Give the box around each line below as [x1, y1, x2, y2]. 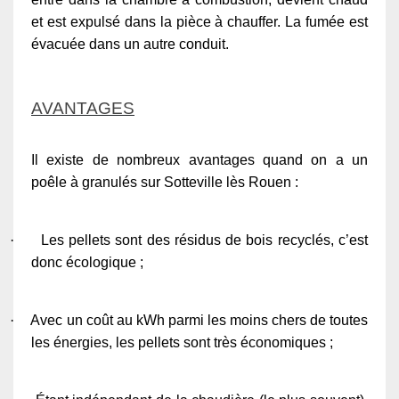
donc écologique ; [31, 254, 143, 270]
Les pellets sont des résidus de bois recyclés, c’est [40, 232, 369, 248]
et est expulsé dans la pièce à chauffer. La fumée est [31, 13, 368, 29]
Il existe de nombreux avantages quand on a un [31, 151, 368, 167]
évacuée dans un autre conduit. [31, 36, 229, 52]
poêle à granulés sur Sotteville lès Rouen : [31, 174, 298, 190]
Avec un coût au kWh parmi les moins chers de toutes [30, 312, 369, 328]
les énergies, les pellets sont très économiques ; [31, 334, 333, 350]
